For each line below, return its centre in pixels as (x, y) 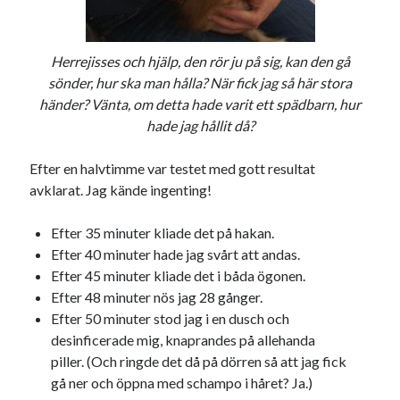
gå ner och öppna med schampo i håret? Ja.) (182, 383)
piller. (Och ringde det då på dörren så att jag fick (199, 362)
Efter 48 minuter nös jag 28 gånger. (157, 297)
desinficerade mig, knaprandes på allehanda (183, 340)
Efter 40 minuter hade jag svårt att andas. (176, 254)
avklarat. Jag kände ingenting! (121, 190)
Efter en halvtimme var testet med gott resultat (173, 169)
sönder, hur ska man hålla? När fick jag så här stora (200, 83)
